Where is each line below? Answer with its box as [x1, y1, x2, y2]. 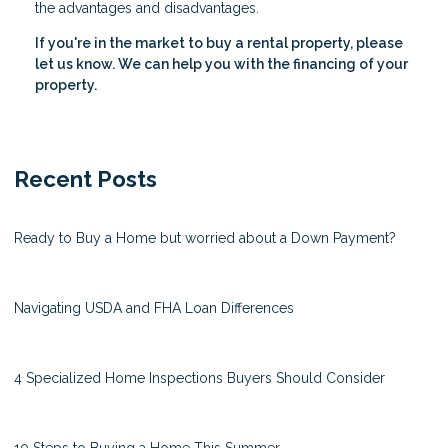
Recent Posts [14, 166, 157, 193]
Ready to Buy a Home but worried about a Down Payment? [14, 230, 396, 247]
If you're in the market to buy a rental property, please [35, 35, 403, 52]
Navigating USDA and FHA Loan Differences [14, 300, 294, 317]
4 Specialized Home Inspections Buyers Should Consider [14, 370, 385, 387]
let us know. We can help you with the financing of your [35, 56, 408, 73]
